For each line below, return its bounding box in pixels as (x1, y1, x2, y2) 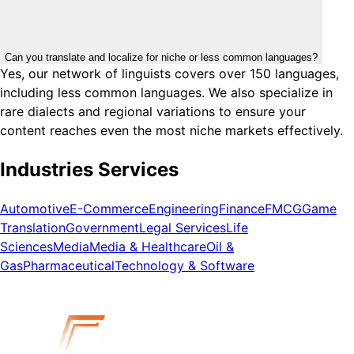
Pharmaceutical (23, 258, 115, 274)
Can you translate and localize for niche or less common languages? (5, 51, 318, 63)
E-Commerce (70, 201, 149, 217)
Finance (219, 201, 265, 217)
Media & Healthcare (89, 239, 206, 255)
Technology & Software (115, 258, 254, 274)
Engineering (149, 201, 219, 217)
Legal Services (139, 220, 226, 236)
